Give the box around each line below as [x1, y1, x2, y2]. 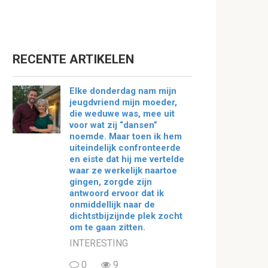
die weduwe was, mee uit [69, 108, 175, 119]
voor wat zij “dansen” [69, 119, 157, 130]
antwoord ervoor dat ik [69, 187, 164, 199]
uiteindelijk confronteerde [69, 142, 181, 153]
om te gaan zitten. [69, 221, 145, 233]
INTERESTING [69, 237, 128, 249]
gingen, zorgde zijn [69, 176, 152, 187]
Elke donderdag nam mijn [69, 85, 176, 96]
